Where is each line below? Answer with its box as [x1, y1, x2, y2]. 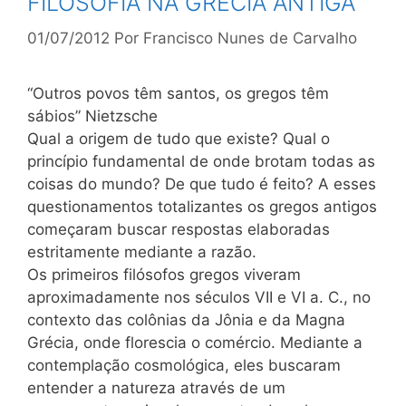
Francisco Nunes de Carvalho [143, 28, 357, 47]
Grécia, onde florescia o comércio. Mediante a [27, 333, 362, 352]
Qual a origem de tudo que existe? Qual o [27, 129, 330, 148]
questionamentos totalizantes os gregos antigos [27, 197, 377, 216]
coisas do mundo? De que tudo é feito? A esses [27, 174, 376, 193]
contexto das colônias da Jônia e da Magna [27, 310, 345, 329]
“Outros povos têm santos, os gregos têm [27, 83, 329, 102]
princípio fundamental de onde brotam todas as [27, 151, 375, 170]
